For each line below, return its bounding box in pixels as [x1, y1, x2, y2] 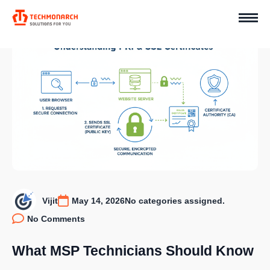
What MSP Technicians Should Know [12, 243, 254, 259]
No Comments [27, 214, 85, 224]
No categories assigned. [125, 196, 225, 206]
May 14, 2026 [72, 196, 125, 206]
